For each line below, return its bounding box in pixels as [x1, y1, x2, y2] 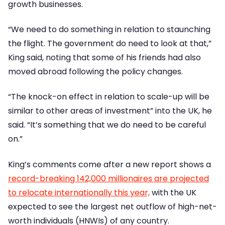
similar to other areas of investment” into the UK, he [8, 105, 212, 117]
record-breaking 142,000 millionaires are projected [8, 172, 209, 184]
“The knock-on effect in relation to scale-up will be [8, 91, 209, 103]
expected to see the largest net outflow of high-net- [8, 200, 217, 212]
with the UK [150, 186, 196, 198]
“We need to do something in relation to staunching [8, 24, 210, 36]
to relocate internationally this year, [8, 186, 150, 198]
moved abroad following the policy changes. [8, 66, 183, 78]
